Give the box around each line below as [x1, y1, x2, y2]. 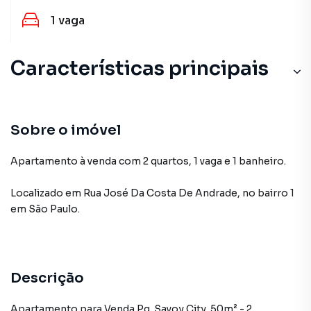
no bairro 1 [242, 187, 294, 199]
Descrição [10, 269, 84, 287]
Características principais [10, 56, 269, 81]
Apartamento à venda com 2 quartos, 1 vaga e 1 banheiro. [10, 155, 286, 167]
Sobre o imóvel [10, 121, 121, 139]
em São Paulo [10, 203, 78, 215]
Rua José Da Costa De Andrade [83, 187, 237, 199]
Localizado [10, 187, 63, 199]
